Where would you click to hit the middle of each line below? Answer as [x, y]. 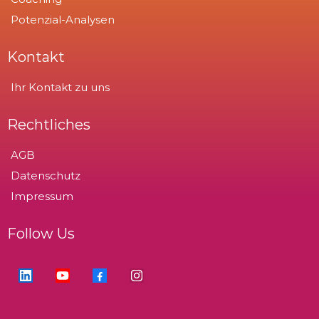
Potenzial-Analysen [63, 19]
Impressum [42, 196]
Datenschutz [46, 175]
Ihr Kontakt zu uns [60, 87]
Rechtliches [49, 124]
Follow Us [41, 233]
